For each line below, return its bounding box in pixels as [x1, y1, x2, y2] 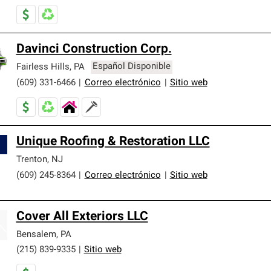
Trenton [16, 155, 47, 165]
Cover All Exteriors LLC [16, 210, 148, 223]
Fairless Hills [16, 62, 70, 72]
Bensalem [16, 230, 56, 240]
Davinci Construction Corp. [16, 42, 172, 56]
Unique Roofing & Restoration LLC [16, 135, 210, 148]
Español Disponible [93, 62, 171, 72]
